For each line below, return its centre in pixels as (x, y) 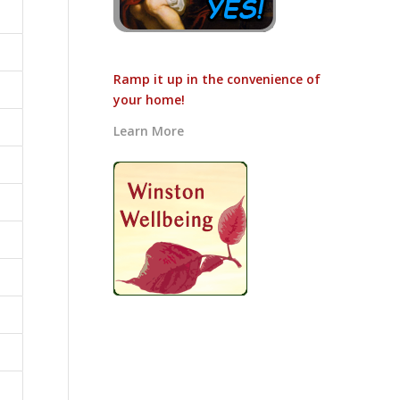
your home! (149, 99)
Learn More (149, 130)
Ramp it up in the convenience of (217, 79)
